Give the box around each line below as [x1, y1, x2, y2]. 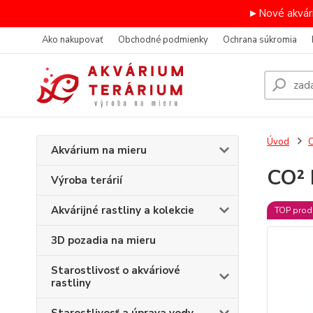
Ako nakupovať [42, 34, 103, 46]
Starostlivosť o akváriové [51, 263, 180, 277]
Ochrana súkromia [223, 34, 297, 46]
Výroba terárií [51, 173, 122, 187]
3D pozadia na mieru [51, 233, 156, 247]
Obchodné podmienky [118, 34, 208, 46]
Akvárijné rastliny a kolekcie [51, 203, 194, 217]
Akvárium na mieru [51, 143, 147, 157]
